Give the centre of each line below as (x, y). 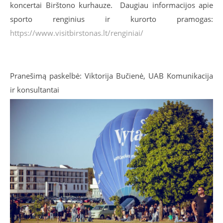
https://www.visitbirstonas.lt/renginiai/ (77, 33)
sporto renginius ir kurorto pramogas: (111, 19)
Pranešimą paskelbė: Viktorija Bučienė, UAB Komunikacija (111, 75)
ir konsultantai (35, 89)
